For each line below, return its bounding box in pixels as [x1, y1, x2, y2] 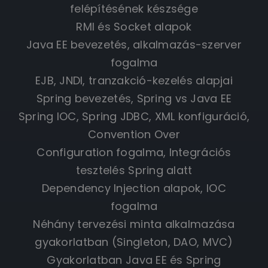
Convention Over [87, 126, 181, 142]
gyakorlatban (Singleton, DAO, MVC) [35, 234, 233, 249]
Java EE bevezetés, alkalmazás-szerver [26, 36, 242, 52]
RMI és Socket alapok [76, 19, 192, 34]
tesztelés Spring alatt [75, 162, 193, 178]
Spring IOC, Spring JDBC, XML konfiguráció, [18, 108, 250, 124]
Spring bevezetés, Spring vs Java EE [36, 90, 232, 106]
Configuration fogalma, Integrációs [36, 144, 232, 160]
